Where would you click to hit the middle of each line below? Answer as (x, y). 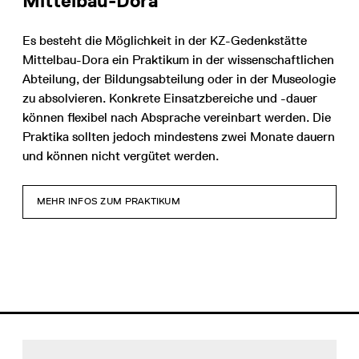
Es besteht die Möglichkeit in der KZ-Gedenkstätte (165, 40)
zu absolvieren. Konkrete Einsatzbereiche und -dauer (170, 98)
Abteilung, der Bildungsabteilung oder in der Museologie (179, 79)
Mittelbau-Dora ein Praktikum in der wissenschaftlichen (178, 59)
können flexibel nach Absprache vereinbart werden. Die (177, 117)
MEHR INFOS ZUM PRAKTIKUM (108, 202)
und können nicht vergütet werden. (121, 155)
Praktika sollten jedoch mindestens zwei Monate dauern (179, 136)
